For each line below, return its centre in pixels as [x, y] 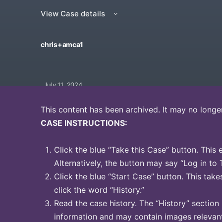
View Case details [74, 14]
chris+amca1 [62, 44]
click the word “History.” [99, 190]
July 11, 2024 [59, 85]
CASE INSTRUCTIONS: [84, 123]
